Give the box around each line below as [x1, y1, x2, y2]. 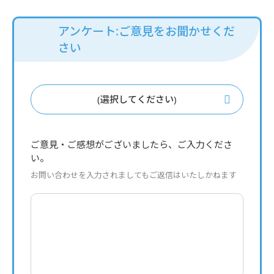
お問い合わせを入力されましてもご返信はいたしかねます [31, 169, 237, 180]
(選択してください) [97, 93, 177, 105]
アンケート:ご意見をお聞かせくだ [58, 23, 235, 39]
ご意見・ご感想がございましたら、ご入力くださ [31, 138, 232, 150]
